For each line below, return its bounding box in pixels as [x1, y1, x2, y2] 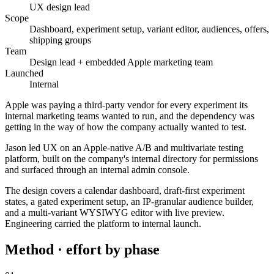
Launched [5, 67, 43, 78]
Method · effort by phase [5, 241, 160, 257]
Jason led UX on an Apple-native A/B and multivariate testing [5, 142, 243, 153]
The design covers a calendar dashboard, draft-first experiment [5, 185, 245, 196]
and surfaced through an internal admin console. [5, 164, 190, 175]
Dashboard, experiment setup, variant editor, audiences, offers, [29, 23, 269, 34]
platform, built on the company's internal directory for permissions [5, 153, 258, 164]
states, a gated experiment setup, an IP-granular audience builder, [5, 196, 254, 207]
